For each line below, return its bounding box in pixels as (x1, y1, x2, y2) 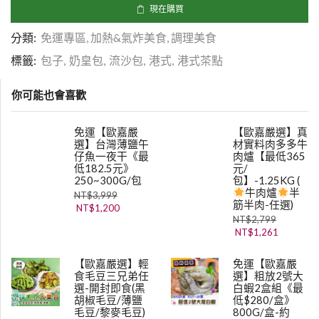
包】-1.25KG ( (233, 174, 300, 187)
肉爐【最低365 (233, 150, 306, 163)
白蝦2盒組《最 (233, 281, 304, 295)
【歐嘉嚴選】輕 (73, 257, 149, 271)
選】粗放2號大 (233, 269, 304, 283)
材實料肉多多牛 (233, 137, 308, 151)
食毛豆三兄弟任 (73, 269, 149, 283)
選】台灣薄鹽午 (73, 137, 149, 151)
